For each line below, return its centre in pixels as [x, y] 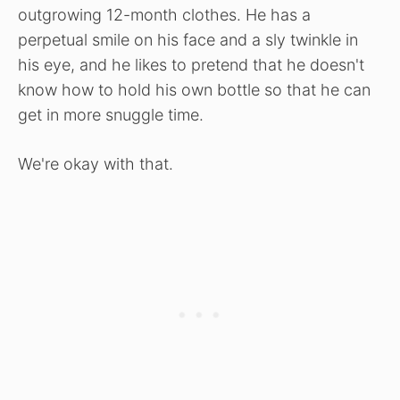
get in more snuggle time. [111, 115]
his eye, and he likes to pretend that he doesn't [191, 65]
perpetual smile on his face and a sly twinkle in [188, 40]
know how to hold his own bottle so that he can [194, 90]
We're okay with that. [96, 164]
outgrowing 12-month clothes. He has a [164, 15]
